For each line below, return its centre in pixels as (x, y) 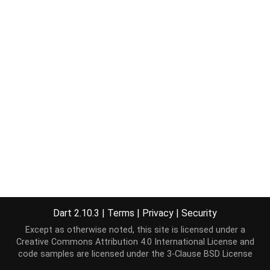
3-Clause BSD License (209, 254)
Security (199, 213)
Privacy (158, 213)
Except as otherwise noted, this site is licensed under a (135, 230)
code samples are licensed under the (92, 254)
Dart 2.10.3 (77, 213)
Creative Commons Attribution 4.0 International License (127, 242)
